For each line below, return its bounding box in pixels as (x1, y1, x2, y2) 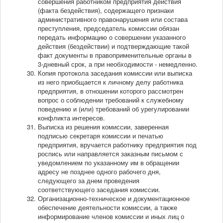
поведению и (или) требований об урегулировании (38, 104, 189, 114)
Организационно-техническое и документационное (38, 194, 190, 204)
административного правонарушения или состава (38, 14, 188, 24)
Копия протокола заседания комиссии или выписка (38, 68, 192, 78)
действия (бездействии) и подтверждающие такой (38, 41, 189, 51)
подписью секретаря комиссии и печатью (38, 131, 163, 141)
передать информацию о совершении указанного (38, 32, 186, 42)
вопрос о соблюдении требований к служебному (38, 95, 184, 105)
